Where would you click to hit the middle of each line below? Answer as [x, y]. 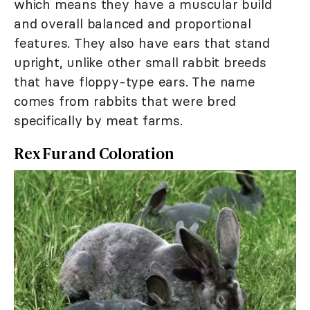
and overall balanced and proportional [133, 24]
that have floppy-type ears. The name [135, 82]
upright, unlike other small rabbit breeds [140, 63]
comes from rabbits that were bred [125, 101]
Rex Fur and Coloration [94, 154]
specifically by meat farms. [98, 121]
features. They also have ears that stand [142, 43]
